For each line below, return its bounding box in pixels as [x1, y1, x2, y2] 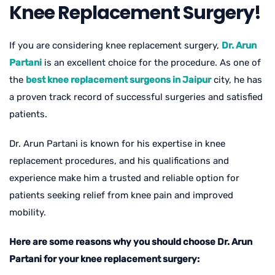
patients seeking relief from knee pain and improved [9, 189, 233, 201]
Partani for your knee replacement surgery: [9, 253, 199, 265]
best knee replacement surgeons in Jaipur [26, 74, 211, 85]
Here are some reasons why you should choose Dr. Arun [9, 236, 252, 247]
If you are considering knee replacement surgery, [9, 39, 222, 51]
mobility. [9, 206, 46, 218]
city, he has [211, 74, 262, 85]
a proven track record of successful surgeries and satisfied [9, 91, 263, 103]
